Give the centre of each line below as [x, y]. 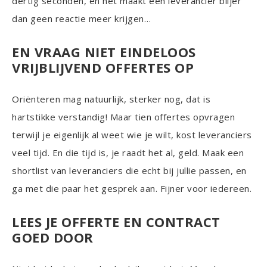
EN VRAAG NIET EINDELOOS [104, 52]
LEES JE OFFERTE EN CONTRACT [116, 222]
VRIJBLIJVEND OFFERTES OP [103, 67]
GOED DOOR [53, 237]
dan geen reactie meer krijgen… [81, 18]
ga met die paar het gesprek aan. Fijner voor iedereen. [132, 188]
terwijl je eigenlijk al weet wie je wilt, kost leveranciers [132, 135]
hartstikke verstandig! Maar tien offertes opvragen [123, 117]
